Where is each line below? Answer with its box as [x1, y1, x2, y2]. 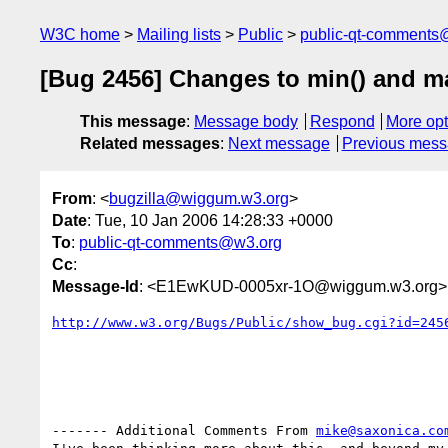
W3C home [40, 26, 120, 43]
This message [80, 113, 186, 131]
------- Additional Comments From [52, 422, 316, 438]
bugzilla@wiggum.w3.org [109, 189, 289, 207]
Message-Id [52, 277, 139, 295]
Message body [194, 113, 298, 131]
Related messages [80, 135, 220, 153]
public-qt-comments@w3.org [79, 233, 282, 251]
